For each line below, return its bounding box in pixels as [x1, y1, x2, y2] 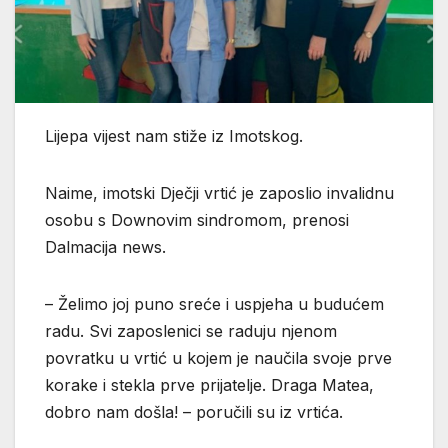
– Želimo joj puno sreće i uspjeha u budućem [45, 293, 384, 314]
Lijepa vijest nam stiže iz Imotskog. [45, 125, 303, 146]
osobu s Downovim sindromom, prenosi [45, 209, 349, 230]
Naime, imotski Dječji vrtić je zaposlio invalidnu [45, 182, 394, 203]
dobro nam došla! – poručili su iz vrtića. [45, 401, 343, 422]
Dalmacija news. [45, 236, 166, 257]
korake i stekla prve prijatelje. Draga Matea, [45, 374, 374, 395]
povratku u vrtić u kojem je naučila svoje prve [45, 347, 392, 368]
